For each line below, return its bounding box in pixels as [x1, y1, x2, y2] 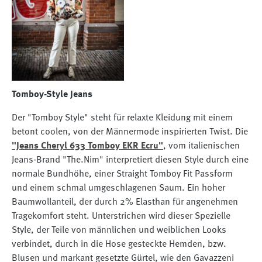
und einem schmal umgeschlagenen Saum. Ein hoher [12, 184, 225, 194]
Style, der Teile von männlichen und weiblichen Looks [12, 226, 226, 236]
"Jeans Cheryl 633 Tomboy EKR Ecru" [12, 142, 163, 151]
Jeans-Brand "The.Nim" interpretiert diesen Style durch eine [12, 156, 249, 166]
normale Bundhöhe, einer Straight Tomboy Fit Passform [12, 170, 233, 180]
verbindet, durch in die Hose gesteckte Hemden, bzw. [12, 240, 226, 250]
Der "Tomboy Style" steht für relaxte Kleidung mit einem [12, 113, 233, 123]
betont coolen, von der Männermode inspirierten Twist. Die [12, 127, 248, 137]
